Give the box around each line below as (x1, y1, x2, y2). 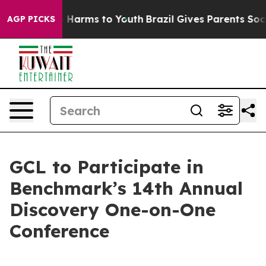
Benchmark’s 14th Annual (9, 177, 243, 199)
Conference (9, 220, 109, 242)
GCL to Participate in (9, 156, 204, 178)
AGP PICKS (7, 14, 55, 24)
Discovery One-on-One (9, 198, 216, 221)
